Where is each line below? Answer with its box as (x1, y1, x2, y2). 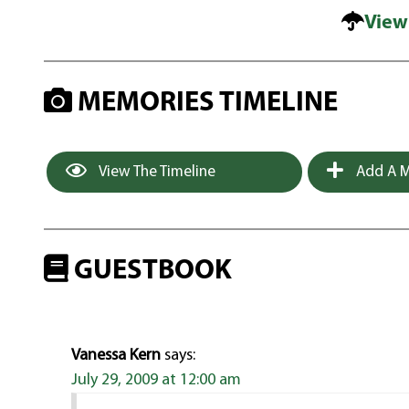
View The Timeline (96, 163, 216, 180)
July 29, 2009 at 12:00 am (71, 372, 242, 390)
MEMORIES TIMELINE (72, 89, 339, 118)
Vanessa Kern (71, 347, 162, 365)
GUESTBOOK (68, 257, 233, 286)
